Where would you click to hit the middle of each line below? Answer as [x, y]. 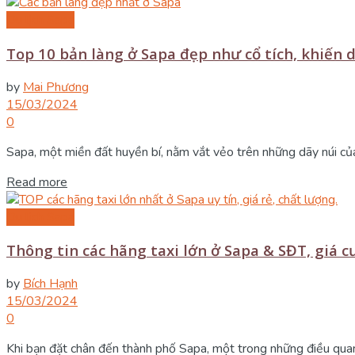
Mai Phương [56, 87]
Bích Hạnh [50, 284]
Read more [37, 182]
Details [86, 181]
